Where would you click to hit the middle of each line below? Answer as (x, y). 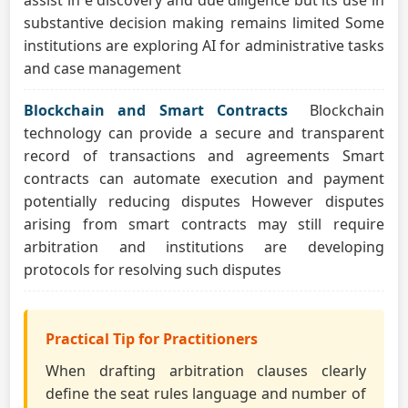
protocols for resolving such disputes (153, 270)
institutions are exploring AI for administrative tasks (204, 46)
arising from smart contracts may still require (204, 224)
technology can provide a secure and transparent (204, 133)
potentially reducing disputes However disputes (204, 201)
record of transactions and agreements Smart (204, 156)
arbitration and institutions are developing (204, 247)
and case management (103, 68)
